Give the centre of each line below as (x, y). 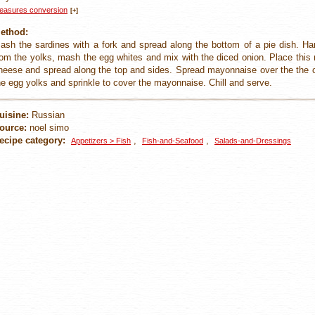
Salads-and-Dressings (253, 141)
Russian (47, 115)
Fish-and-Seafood (173, 141)
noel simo (48, 128)
